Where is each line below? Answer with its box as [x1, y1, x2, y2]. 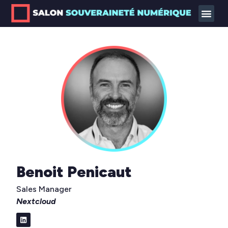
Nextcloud [16, 196, 56, 207]
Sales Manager [16, 184, 72, 194]
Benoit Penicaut [16, 162, 132, 182]
